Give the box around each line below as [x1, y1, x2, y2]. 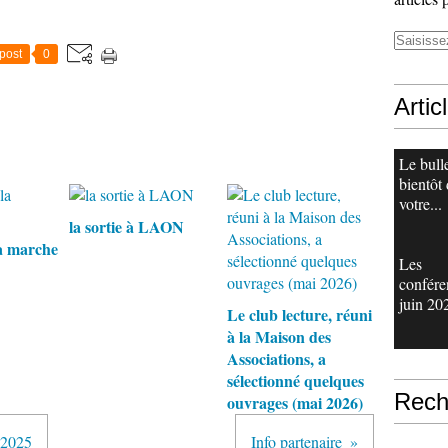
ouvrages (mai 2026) [226, 391, 363, 414]
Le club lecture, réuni [226, 303, 372, 326]
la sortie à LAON [69, 215, 184, 238]
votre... [399, 193, 442, 214]
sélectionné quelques [226, 369, 364, 392]
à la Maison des [226, 325, 331, 348]
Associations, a [226, 347, 326, 370]
